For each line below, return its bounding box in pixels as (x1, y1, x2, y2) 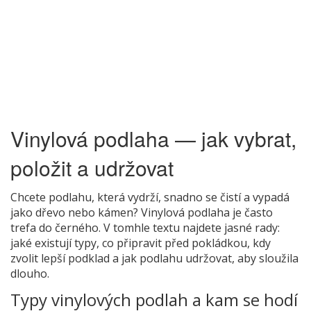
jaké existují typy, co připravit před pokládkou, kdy (10, 235, 271, 251)
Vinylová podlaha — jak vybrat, (10, 123, 296, 153)
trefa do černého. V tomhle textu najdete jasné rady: (10, 219, 280, 235)
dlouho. (10, 265, 49, 281)
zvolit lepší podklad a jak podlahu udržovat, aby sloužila (10, 250, 299, 266)
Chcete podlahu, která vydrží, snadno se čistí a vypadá (10, 189, 289, 205)
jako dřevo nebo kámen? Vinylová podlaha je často (10, 204, 273, 220)
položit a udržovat (10, 152, 174, 183)
